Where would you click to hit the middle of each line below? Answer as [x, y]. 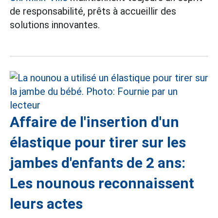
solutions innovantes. [55, 25]
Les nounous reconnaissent [102, 183]
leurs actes [46, 204]
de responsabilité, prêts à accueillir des [93, 11]
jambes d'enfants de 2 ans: [98, 163]
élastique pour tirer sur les [98, 142]
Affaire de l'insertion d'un [94, 122]
